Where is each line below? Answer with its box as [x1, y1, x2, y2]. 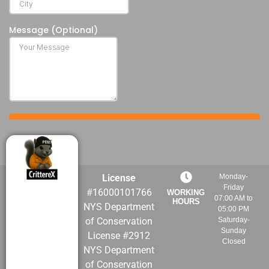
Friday [223, 183, 244, 192]
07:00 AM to [214, 193, 253, 202]
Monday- [219, 172, 249, 181]
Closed [222, 237, 246, 246]
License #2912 [88, 229, 151, 241]
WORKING [167, 187, 205, 197]
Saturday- [217, 215, 250, 224]
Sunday [221, 226, 247, 235]
